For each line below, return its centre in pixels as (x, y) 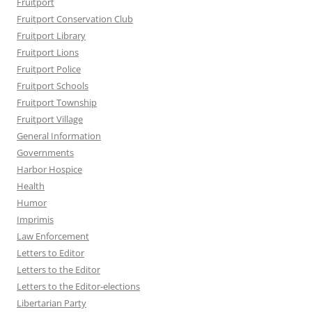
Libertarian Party (52, 303)
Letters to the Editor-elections (78, 287)
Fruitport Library (51, 36)
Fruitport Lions (48, 53)
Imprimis (35, 220)
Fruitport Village (50, 119)
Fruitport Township (57, 103)
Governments (45, 153)
